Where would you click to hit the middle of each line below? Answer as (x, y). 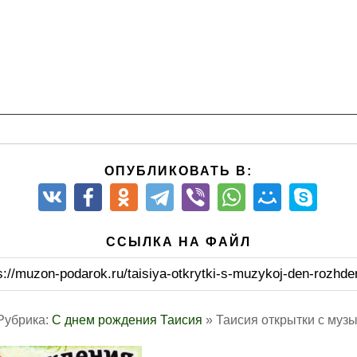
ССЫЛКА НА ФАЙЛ (178, 242)
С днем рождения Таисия (127, 320)
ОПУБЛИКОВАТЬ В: (178, 171)
